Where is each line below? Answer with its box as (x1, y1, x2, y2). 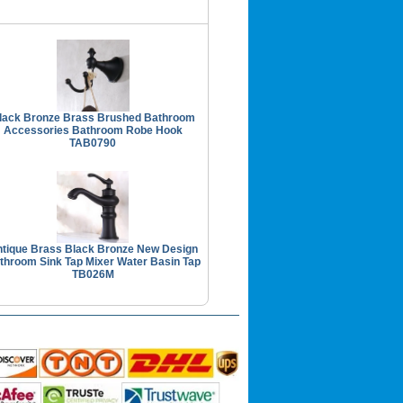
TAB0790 (69, 136, 117, 149)
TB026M (71, 267, 114, 281)
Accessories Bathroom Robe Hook (3, 123, 183, 137)
